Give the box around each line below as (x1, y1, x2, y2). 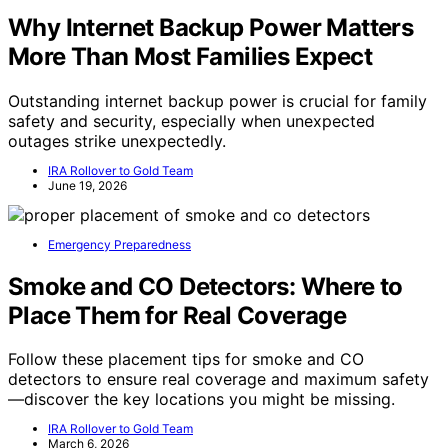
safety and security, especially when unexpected (8, 110, 375, 131)
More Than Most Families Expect (8, 41, 372, 71)
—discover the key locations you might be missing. (8, 389, 395, 410)
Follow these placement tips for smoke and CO (8, 349, 364, 370)
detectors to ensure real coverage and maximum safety (8, 369, 429, 390)
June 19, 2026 (48, 177, 127, 193)
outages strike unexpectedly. (8, 130, 226, 151)
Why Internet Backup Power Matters (8, 12, 414, 42)
